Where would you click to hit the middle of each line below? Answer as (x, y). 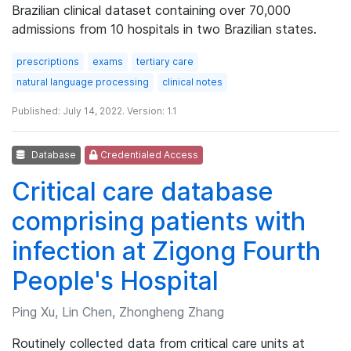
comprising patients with (159, 221)
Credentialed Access (148, 154)
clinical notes (192, 81)
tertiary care (165, 61)
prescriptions (48, 61)
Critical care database (143, 191)
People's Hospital (115, 280)
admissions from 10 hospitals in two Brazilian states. (164, 29)
